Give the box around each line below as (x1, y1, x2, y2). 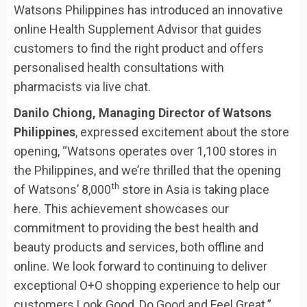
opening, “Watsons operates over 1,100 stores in (14, 143, 277, 158)
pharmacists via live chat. (14, 79, 151, 94)
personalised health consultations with (14, 60, 224, 75)
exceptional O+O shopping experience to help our (14, 278, 280, 293)
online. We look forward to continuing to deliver (14, 258, 267, 273)
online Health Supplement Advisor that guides (14, 21, 262, 36)
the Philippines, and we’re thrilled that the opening (14, 162, 281, 177)
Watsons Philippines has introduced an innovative (14, 2, 283, 17)
